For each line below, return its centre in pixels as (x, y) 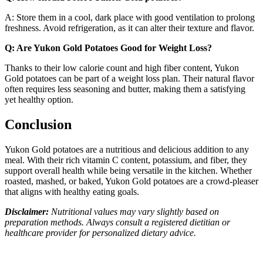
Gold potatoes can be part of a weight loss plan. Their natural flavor (129, 79)
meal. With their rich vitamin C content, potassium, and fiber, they (126, 160)
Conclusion (38, 125)
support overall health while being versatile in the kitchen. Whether (128, 171)
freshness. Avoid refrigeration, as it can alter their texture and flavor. (129, 28)
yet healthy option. (39, 100)
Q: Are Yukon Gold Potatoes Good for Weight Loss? (108, 48)
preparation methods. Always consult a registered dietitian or (117, 222)
